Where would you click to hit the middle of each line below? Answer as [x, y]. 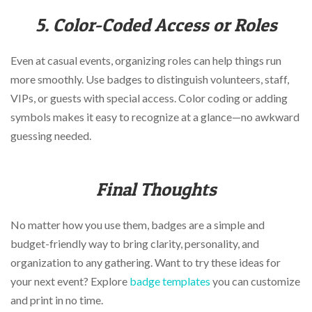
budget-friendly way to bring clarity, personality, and [135, 244]
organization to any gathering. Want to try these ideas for [146, 263]
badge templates [170, 281]
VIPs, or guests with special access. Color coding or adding [149, 98]
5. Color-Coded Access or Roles [156, 24]
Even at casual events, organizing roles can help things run [146, 61]
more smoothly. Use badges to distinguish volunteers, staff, [150, 79]
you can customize [255, 281]
